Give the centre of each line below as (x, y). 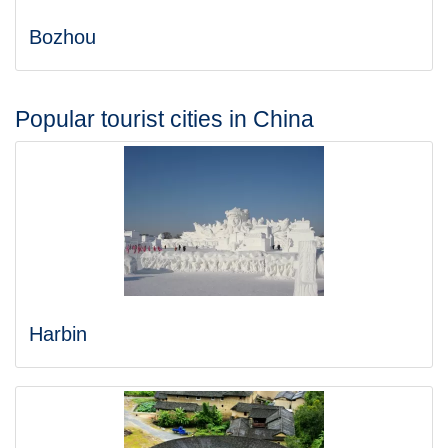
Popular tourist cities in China (164, 119)
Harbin (58, 334)
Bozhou (62, 37)
